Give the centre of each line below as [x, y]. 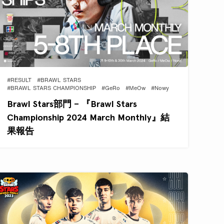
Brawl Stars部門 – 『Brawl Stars [72, 103]
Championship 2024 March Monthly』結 [88, 117]
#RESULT [19, 80]
